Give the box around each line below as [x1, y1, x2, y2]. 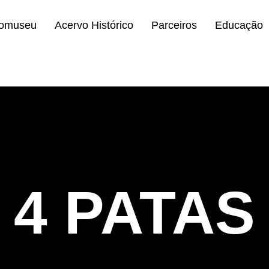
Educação [214, 19, 263, 31]
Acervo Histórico [54, 19, 133, 31]
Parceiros [151, 19, 197, 31]
